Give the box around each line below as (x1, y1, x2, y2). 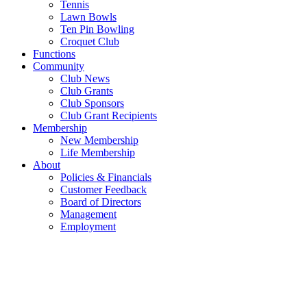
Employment (60, 221, 116, 232)
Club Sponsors (60, 97, 124, 109)
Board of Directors (60, 196, 141, 208)
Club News (60, 73, 110, 84)
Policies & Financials (60, 171, 151, 183)
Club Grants (60, 85, 113, 97)
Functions (33, 48, 75, 60)
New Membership (60, 134, 138, 146)
